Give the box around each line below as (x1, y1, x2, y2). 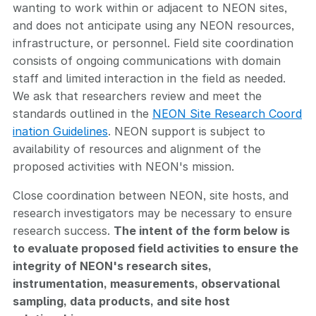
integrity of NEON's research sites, (13, 258, 212, 273)
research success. (13, 223, 114, 238)
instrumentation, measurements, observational (13, 276, 280, 291)
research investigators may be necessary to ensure (13, 205, 292, 220)
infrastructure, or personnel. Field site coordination (13, 35, 293, 50)
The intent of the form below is (114, 223, 290, 238)
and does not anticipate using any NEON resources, (13, 18, 294, 32)
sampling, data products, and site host (13, 293, 230, 308)
